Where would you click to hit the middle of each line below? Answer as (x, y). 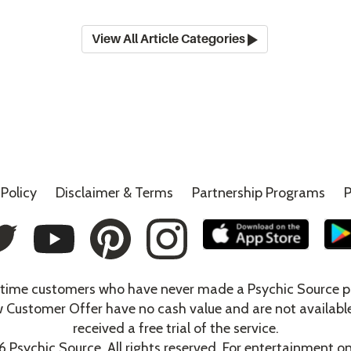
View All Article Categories (169, 39)
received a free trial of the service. (175, 328)
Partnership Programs (258, 193)
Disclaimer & (95, 193)
